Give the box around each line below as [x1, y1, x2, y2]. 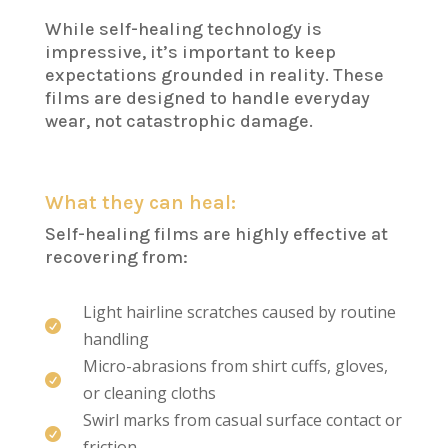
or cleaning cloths [82, 382, 216, 405]
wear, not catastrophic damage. [44, 110, 313, 133]
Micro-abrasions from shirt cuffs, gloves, [82, 355, 388, 378]
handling [82, 328, 149, 351]
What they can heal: [44, 191, 236, 215]
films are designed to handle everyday [44, 87, 370, 110]
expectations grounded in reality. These [44, 64, 384, 87]
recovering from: [44, 246, 188, 269]
